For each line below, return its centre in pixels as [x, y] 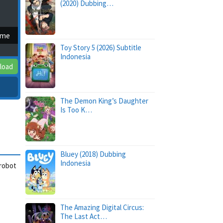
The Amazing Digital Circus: [102, 207]
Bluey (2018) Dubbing [93, 154]
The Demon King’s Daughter [104, 101]
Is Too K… [76, 110]
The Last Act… [84, 216]
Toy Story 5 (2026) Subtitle [101, 48]
